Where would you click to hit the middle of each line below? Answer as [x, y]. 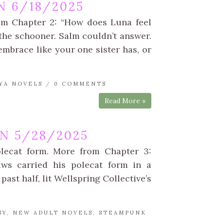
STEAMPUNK [123, 213]
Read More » [125, 101]
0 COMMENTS [80, 84]
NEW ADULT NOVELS [53, 213]
